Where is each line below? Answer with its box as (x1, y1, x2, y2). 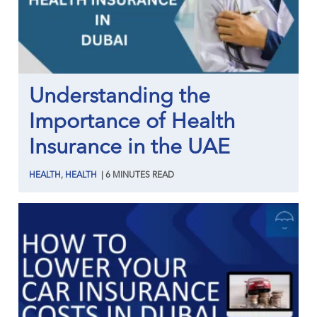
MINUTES (113, 171, 151, 180)
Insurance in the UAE (29, 137, 231, 158)
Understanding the (29, 86, 211, 108)
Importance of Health (29, 111, 236, 133)
